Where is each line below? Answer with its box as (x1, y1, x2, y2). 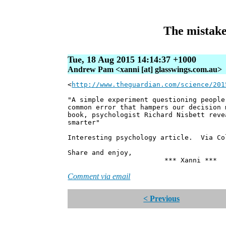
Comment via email (68, 172, 131, 181)
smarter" (68, 119, 100, 127)
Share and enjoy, (68, 149, 133, 157)
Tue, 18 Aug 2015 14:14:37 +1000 (68, 54, 197, 65)
